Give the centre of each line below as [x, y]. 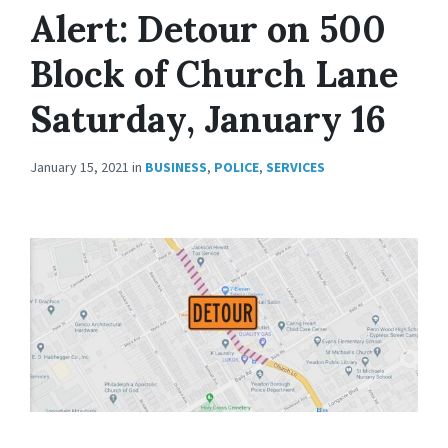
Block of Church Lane [214, 74]
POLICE [236, 167]
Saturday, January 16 [208, 119]
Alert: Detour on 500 [208, 29]
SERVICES [295, 167]
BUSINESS [176, 167]
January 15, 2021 [81, 167]
